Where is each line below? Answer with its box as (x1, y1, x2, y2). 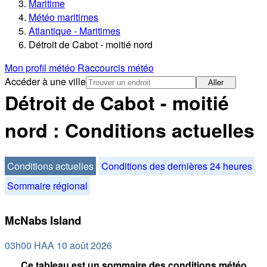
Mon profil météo (5, 61, 77, 75)
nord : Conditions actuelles (5, 116, 254, 144)
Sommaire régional (7, 178, 88, 193)
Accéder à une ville (5, 74, 86, 89)
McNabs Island (5, 212, 81, 228)
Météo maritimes (29, 10, 98, 24)
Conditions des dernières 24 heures (101, 159, 252, 173)
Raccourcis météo (77, 61, 154, 75)
